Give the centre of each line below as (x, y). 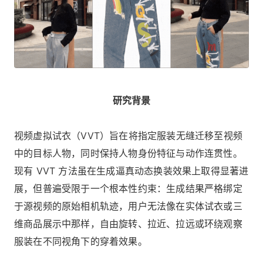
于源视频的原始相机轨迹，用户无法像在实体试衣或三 (128, 206)
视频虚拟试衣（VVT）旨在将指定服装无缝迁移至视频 (128, 136)
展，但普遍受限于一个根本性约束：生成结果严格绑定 (128, 189)
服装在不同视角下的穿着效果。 (81, 242)
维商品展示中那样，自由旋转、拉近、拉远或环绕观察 (128, 224)
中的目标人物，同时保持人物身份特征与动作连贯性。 (128, 154)
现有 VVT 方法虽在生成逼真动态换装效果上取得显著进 (131, 171)
